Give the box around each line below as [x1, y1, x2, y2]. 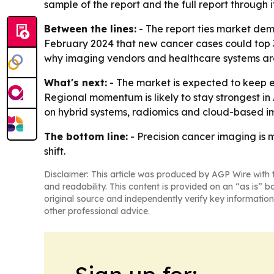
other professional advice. [44, 206, 150, 217]
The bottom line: [44, 130, 128, 143]
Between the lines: [44, 23, 136, 35]
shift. [44, 145, 65, 158]
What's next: [44, 76, 107, 89]
